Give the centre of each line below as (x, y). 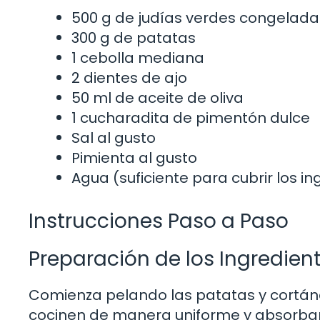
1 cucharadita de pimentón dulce (191, 118)
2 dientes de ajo (129, 78)
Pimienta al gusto (134, 158)
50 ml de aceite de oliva (157, 98)
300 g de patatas (134, 38)
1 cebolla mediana (138, 58)
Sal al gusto (114, 138)
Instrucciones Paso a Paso (159, 221)
